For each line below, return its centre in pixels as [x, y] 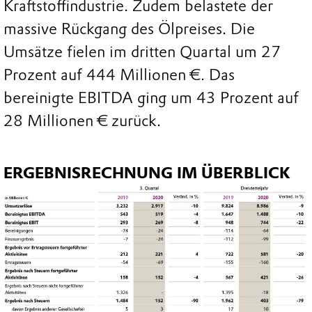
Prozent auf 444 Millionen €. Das [119, 75]
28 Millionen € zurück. [82, 121]
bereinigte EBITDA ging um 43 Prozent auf [151, 98]
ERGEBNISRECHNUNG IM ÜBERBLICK [147, 173]
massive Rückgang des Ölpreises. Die [129, 29]
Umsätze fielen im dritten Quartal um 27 [142, 52]
